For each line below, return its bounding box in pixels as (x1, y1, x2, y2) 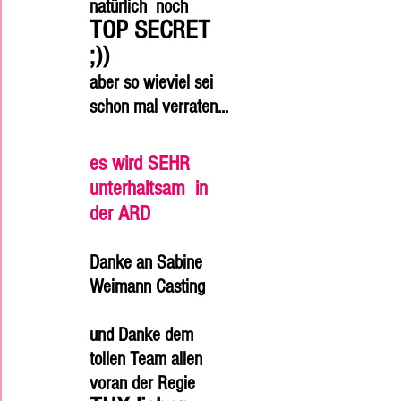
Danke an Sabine (90, 252, 207, 274)
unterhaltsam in (90, 176, 213, 200)
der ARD (90, 201, 150, 226)
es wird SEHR (90, 151, 195, 175)
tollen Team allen (90, 348, 207, 371)
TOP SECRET (90, 15, 217, 46)
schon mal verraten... (90, 96, 228, 118)
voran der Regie (90, 372, 200, 395)
